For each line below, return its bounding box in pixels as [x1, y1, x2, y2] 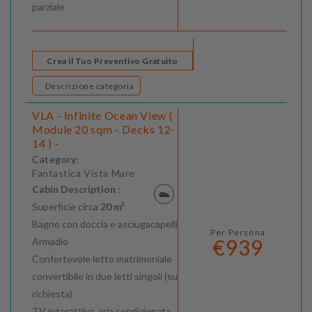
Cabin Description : [32, 183, 120, 196]
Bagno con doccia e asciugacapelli [32, 218, 178, 231]
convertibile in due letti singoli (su [32, 270, 178, 283]
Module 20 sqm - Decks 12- [32, 123, 175, 136]
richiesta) [32, 288, 72, 300]
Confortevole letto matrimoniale [32, 253, 172, 265]
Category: [32, 153, 80, 166]
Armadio [32, 235, 68, 248]
